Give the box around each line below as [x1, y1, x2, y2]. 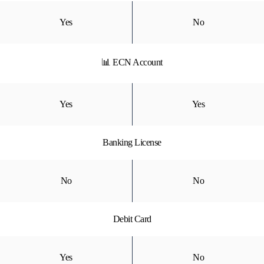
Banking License [103, 137, 161, 147]
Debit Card [113, 214, 151, 224]
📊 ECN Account [101, 57, 163, 67]
